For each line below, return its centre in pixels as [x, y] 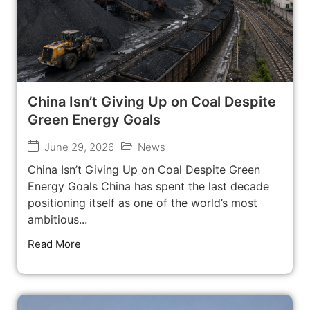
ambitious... [57, 220]
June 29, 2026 [79, 147]
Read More [54, 244]
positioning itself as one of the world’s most [143, 203]
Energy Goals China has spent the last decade [148, 186]
